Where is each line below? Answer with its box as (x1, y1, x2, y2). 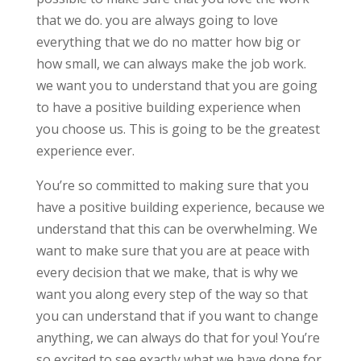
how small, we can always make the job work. (35, 55, 306, 73)
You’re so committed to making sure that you (35, 176, 309, 195)
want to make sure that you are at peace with (35, 242, 309, 260)
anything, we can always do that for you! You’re (35, 329, 320, 347)
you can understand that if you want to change (35, 307, 318, 326)
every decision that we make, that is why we (35, 263, 298, 282)
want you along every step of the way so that (35, 285, 308, 304)
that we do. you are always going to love (35, 11, 278, 30)
